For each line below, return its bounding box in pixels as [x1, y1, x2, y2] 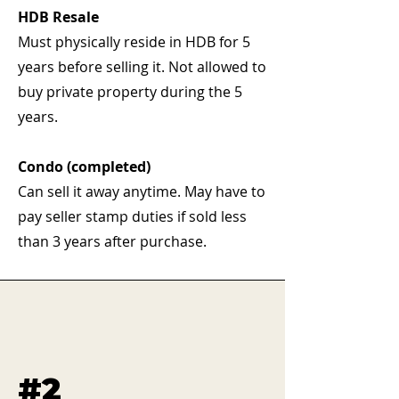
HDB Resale [18, 7, 99, 27]
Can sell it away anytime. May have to [18, 182, 265, 201]
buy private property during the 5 [18, 82, 242, 102]
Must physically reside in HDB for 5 [18, 32, 250, 52]
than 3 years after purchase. [18, 232, 207, 251]
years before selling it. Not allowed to [18, 57, 266, 77]
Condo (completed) [18, 157, 151, 176]
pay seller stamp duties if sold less [18, 207, 247, 226]
